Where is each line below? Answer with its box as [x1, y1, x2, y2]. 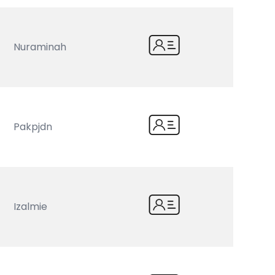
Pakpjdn [14, 120, 53, 134]
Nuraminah [14, 40, 67, 54]
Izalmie [14, 199, 48, 214]
